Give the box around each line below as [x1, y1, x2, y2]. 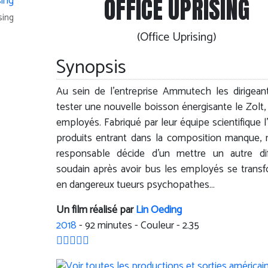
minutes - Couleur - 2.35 [95, 217, 199, 235]
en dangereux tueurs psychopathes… [56, 176, 215, 194]
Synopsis [56, 52, 126, 84]
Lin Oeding [135, 202, 182, 220]
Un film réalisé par [56, 202, 136, 220]
